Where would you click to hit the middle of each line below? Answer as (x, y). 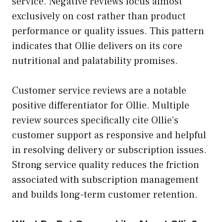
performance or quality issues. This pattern (108, 31)
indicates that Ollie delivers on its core (97, 46)
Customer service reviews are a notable (99, 90)
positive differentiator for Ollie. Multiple (101, 105)
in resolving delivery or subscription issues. (109, 150)
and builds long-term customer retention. (105, 194)
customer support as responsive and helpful (109, 135)
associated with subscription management (105, 180)
